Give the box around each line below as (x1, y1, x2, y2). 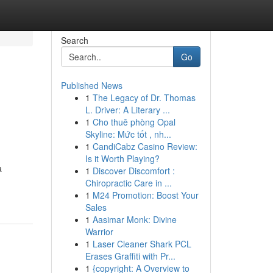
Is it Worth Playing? (85, 152, 160, 165)
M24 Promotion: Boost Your (92, 189, 199, 201)
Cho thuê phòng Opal (92, 116, 175, 128)
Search (60, 34, 88, 46)
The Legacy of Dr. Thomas (92, 91, 196, 104)
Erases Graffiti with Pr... (85, 250, 175, 262)
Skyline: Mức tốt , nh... (85, 128, 171, 140)
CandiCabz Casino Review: (92, 140, 197, 152)
